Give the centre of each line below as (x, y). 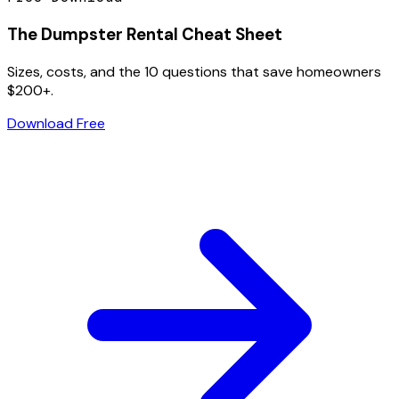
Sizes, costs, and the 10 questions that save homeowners (194, 71)
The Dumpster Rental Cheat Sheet (145, 35)
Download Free (56, 123)
